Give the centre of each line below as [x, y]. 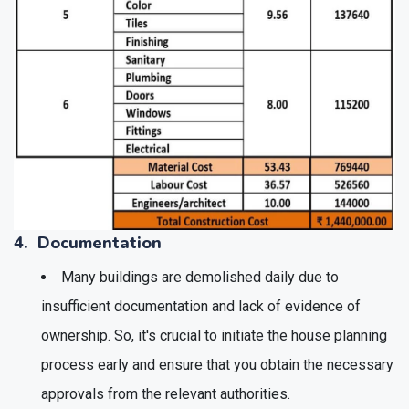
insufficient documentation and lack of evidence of [201, 306]
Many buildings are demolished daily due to [200, 277]
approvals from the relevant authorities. [166, 393]
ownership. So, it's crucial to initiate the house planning [214, 335]
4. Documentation [88, 242]
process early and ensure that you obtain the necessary [217, 364]
